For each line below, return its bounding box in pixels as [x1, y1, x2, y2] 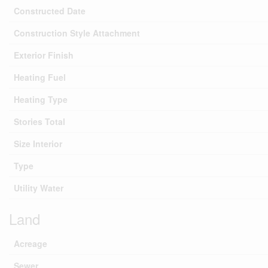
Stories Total [14, 115, 65, 127]
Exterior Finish [14, 49, 74, 61]
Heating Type [14, 93, 68, 105]
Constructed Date [14, 5, 86, 17]
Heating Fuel [14, 71, 66, 83]
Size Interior [14, 138, 62, 150]
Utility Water [14, 182, 63, 194]
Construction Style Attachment [14, 27, 140, 39]
